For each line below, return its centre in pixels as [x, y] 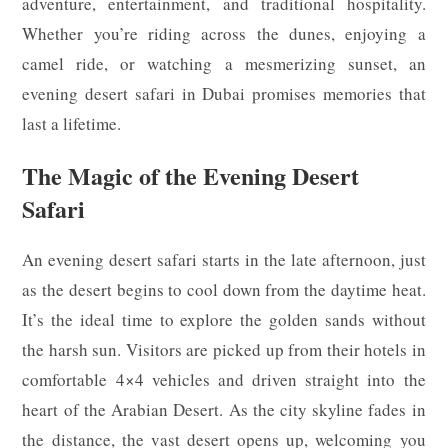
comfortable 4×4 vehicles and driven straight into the [224, 379]
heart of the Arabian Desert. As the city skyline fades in [224, 409]
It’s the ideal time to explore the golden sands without [224, 319]
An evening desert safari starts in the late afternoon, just [224, 259]
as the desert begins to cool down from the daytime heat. [224, 289]
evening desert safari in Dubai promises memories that [224, 93]
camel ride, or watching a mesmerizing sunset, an [224, 63]
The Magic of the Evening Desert [191, 175]
